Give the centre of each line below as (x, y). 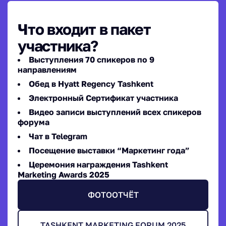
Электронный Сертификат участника (103, 98)
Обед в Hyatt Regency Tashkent (91, 83)
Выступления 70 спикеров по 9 (92, 59)
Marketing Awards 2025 (64, 174)
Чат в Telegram (58, 136)
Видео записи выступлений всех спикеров (115, 112)
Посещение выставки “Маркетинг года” (109, 150)
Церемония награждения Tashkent (98, 164)
